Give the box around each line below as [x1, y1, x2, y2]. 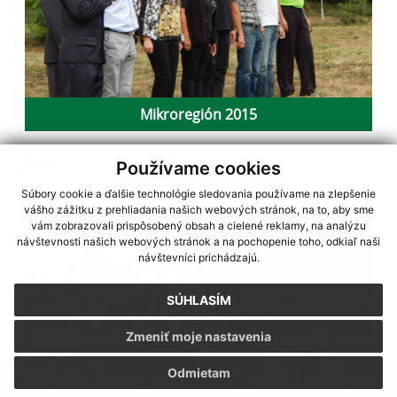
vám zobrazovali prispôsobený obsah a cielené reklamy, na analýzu [31, 219, 366, 233]
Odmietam [167, 365, 230, 381]
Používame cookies [116, 157, 281, 179]
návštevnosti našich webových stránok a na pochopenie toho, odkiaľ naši [17, 235, 380, 249]
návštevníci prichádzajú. [137, 251, 260, 265]
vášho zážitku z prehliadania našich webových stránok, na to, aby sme [23, 203, 374, 217]
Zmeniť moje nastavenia [126, 329, 271, 345]
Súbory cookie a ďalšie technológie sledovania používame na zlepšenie [21, 187, 376, 201]
